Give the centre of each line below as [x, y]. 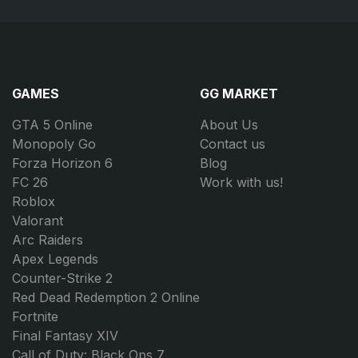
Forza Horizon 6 [62, 163]
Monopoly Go [54, 143]
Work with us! [241, 182]
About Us [229, 124]
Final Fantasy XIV [65, 335]
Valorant [38, 220]
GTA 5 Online [52, 124]
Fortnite [35, 316]
